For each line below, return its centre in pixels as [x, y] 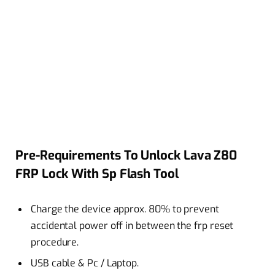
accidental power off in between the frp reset [132, 225]
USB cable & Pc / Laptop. [85, 263]
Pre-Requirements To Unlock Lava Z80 [126, 155]
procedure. [55, 242]
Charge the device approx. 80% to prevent [125, 209]
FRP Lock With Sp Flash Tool [97, 173]
